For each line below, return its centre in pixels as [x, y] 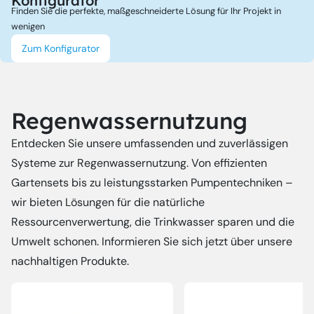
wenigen [28, 26]
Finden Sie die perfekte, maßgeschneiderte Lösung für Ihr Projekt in [146, 11]
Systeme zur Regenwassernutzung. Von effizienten [139, 163]
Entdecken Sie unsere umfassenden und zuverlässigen [150, 143]
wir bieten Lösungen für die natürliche [108, 202]
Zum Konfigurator [61, 48]
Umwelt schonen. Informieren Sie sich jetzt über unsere [152, 241]
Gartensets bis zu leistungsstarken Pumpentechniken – [152, 182]
